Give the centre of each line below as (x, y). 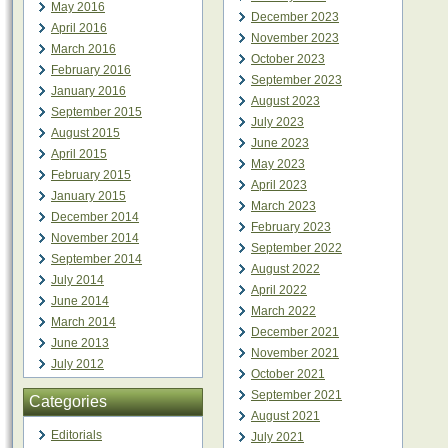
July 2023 (277, 122)
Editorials (76, 435)
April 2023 (279, 185)
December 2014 (95, 217)
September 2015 (96, 112)
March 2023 (283, 206)
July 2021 (277, 437)
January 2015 (88, 196)
